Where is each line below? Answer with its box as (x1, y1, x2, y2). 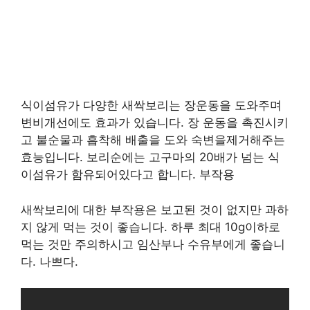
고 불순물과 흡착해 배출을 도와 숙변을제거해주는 (21, 133, 285, 147)
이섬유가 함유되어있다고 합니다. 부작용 (21, 167, 235, 181)
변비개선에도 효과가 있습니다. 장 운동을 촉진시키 (21, 116, 289, 129)
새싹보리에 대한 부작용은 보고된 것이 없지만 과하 (21, 202, 289, 217)
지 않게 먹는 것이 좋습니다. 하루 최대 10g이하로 (21, 219, 280, 234)
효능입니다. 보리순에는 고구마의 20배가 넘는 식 (21, 150, 280, 164)
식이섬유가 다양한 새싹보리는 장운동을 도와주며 (21, 98, 282, 112)
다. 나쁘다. (21, 254, 78, 268)
